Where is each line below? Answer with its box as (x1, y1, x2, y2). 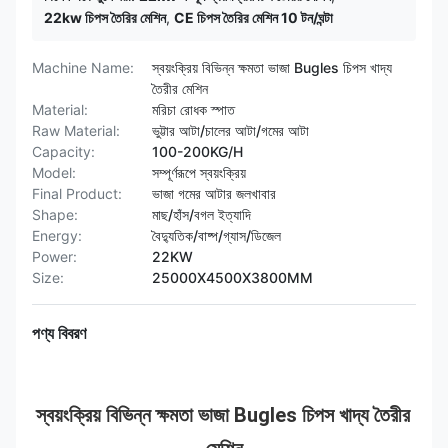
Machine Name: (32, 59, 134, 76)
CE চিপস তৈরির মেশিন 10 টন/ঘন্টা (174, 9, 333, 26)
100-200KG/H (152, 143, 243, 160)
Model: (32, 164, 76, 181)
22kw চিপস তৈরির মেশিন (44, 9, 166, 26)
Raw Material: (32, 122, 120, 139)
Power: (32, 248, 77, 265)
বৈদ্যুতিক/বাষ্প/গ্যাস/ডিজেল (152, 227, 281, 244)
